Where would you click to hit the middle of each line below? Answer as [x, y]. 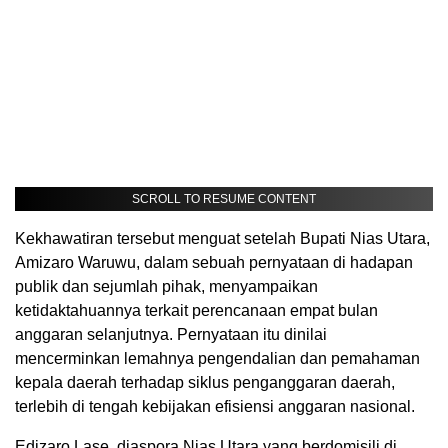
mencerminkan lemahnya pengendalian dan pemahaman [217, 358]
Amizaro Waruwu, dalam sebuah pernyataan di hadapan [214, 262]
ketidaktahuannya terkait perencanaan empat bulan [196, 310]
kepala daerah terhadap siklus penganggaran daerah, [205, 382]
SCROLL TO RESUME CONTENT [224, 198]
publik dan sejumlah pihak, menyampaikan [166, 286]
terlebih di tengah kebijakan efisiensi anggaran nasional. [215, 406]
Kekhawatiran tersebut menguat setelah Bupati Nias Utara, [222, 238]
